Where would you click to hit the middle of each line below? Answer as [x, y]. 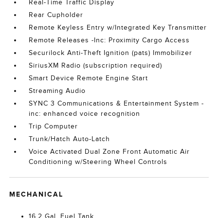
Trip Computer [54, 126]
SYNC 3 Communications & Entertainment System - [117, 103]
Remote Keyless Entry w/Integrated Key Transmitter [118, 27]
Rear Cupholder [56, 15]
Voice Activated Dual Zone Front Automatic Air [109, 152]
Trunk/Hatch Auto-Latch [70, 139]
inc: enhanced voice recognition [85, 114]
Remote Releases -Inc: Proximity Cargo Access [109, 40]
